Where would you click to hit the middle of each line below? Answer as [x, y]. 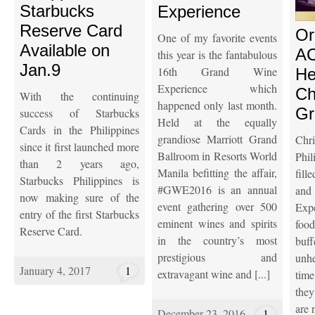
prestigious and [217, 257]
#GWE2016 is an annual [217, 189]
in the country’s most [217, 240]
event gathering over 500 [217, 206]
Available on [65, 50]
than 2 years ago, [79, 163]
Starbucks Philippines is [79, 180]
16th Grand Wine [217, 71]
